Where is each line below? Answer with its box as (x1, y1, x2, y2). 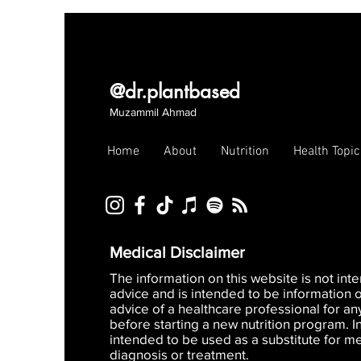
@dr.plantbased (110, 79, 240, 105)
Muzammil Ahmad (110, 106, 197, 119)
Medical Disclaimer (110, 243, 245, 262)
